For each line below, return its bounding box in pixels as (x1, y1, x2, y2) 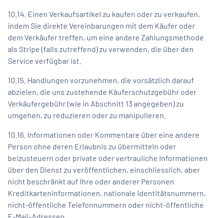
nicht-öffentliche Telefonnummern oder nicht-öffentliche (8, 200, 204, 209)
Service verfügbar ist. (8, 55, 81, 65)
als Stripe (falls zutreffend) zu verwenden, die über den (8, 44, 194, 54)
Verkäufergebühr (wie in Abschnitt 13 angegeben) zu (8, 98, 184, 108)
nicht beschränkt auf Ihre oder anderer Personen (8, 176, 174, 186)
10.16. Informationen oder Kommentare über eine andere (8, 129, 200, 139)
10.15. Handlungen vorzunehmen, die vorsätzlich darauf (8, 75, 194, 85)
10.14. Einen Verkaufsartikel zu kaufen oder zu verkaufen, (8, 9, 200, 18)
